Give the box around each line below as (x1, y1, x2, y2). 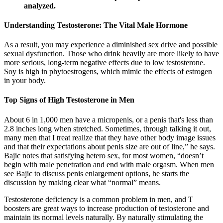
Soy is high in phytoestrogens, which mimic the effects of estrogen (4, 67, 212, 76)
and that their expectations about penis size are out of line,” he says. (4, 142, 215, 151)
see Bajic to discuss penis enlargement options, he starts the (4, 169, 189, 178)
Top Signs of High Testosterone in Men (4, 96, 134, 105)
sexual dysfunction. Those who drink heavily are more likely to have (4, 49, 219, 58)
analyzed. (24, 1, 56, 10)
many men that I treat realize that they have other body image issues (4, 133, 216, 142)
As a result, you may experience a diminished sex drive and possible (4, 40, 218, 49)
